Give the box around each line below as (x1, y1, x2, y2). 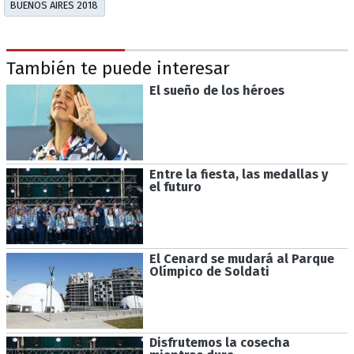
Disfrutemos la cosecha (149, 335, 290, 351)
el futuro (149, 179, 201, 195)
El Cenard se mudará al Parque (149, 250, 334, 266)
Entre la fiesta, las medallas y (149, 167, 328, 183)
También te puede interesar (6, 58, 230, 80)
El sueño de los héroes (149, 82, 284, 98)
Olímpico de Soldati (149, 263, 269, 279)
